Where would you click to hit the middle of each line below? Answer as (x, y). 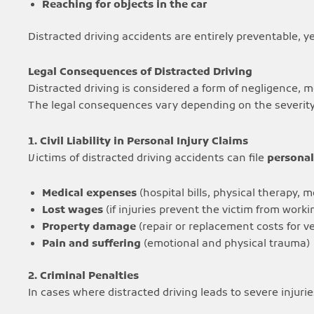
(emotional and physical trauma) (225, 244)
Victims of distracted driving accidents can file (148, 158)
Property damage (89, 227)
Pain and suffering (91, 244)
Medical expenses (89, 193)
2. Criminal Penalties (83, 277)
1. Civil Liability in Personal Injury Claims (138, 141)
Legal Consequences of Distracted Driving (140, 73)
